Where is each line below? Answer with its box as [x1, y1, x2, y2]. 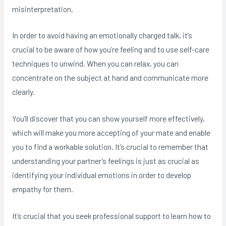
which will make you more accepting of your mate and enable [12, 128, 210, 138]
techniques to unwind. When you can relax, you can [12, 59, 179, 69]
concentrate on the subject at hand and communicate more [12, 73, 208, 83]
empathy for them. [12, 184, 73, 194]
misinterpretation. [12, 4, 73, 14]
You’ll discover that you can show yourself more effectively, [12, 114, 205, 124]
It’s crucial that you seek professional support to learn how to [12, 210, 211, 220]
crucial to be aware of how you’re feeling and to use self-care [12, 44, 209, 54]
